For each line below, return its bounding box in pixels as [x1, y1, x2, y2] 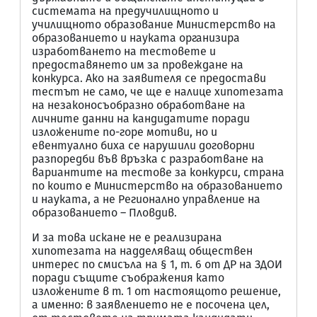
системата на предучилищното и [32, 4, 219, 18]
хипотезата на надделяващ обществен [32, 244, 253, 258]
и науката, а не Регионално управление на [32, 192, 260, 206]
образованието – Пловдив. [32, 206, 177, 219]
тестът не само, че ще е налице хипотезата [32, 85, 284, 98]
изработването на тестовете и [32, 45, 216, 58]
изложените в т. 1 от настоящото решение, [32, 284, 281, 298]
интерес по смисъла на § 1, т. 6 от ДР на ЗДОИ [32, 258, 282, 271]
